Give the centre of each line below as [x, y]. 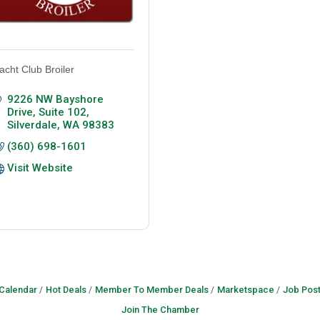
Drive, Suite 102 [46, 112]
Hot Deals [66, 290]
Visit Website [40, 168]
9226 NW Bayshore [55, 100]
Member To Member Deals [151, 290]
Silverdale [32, 125]
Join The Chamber [160, 310]
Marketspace [245, 290]
